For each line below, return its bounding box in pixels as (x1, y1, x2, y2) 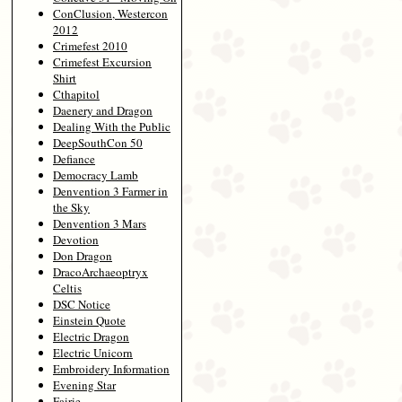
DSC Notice (53, 295, 110, 312)
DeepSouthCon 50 (53, 134, 143, 151)
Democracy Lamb (53, 166, 138, 183)
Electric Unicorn (53, 344, 133, 361)
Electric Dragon (53, 328, 129, 345)
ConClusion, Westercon (53, 4, 168, 22)
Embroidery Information (53, 360, 170, 377)
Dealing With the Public (53, 118, 170, 135)
